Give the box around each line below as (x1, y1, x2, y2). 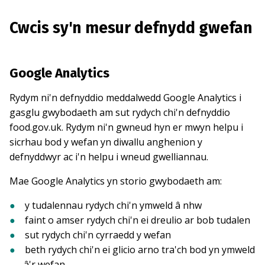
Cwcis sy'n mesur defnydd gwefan (9, 18, 253, 38)
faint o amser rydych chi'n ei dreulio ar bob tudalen (25, 214, 250, 227)
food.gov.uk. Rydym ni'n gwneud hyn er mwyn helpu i (9, 121, 243, 134)
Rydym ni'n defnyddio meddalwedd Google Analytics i (9, 91, 241, 105)
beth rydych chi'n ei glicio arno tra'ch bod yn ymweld (25, 243, 255, 257)
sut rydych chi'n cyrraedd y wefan (25, 228, 171, 242)
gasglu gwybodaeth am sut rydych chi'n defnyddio (9, 106, 230, 119)
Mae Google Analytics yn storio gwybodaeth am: (9, 174, 222, 188)
